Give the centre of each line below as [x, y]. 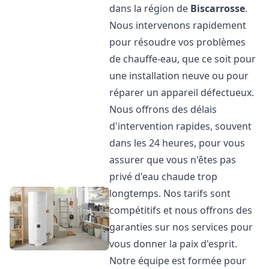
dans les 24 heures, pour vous [177, 143]
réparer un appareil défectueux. [182, 92]
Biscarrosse [218, 8]
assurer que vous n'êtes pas [173, 160]
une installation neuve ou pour [179, 76]
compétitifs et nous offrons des [181, 210]
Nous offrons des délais [163, 109]
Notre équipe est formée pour [178, 261]
